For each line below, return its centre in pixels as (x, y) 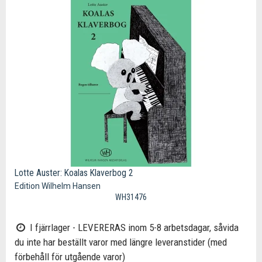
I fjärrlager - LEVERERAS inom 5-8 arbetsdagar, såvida (133, 227)
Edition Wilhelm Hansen (58, 186)
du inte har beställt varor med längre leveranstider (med (121, 242)
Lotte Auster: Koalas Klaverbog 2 (74, 173)
